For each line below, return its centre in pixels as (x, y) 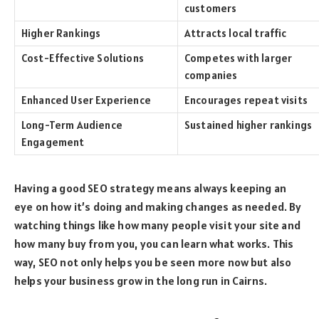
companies (211, 75)
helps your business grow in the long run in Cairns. (141, 281)
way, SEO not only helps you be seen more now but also (153, 262)
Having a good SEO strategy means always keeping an (150, 188)
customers (211, 9)
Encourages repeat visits (246, 100)
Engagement (53, 142)
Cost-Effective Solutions (83, 58)
